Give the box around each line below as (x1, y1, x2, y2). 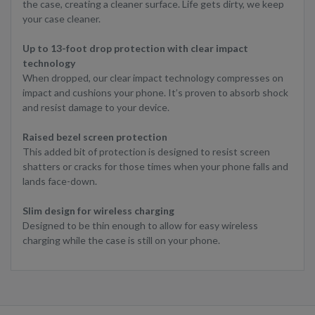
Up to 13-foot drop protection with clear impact (22, 42, 248, 55)
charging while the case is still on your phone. (22, 234, 220, 247)
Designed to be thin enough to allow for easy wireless (22, 219, 258, 232)
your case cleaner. (22, 13, 101, 25)
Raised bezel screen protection (22, 131, 167, 143)
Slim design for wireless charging (22, 205, 174, 217)
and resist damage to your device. (22, 101, 169, 114)
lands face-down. (22, 175, 97, 188)
